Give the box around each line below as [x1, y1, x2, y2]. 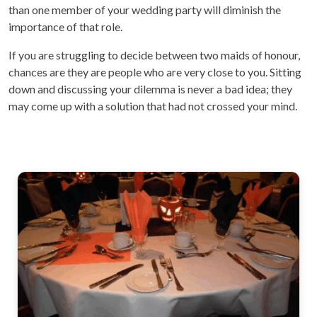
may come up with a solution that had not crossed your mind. [8, 99, 297, 113]
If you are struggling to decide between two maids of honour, [8, 48, 300, 62]
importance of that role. [8, 20, 122, 33]
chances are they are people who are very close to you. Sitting [8, 65, 301, 79]
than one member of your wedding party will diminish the [8, 3, 281, 16]
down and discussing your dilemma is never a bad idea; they [8, 82, 292, 96]
